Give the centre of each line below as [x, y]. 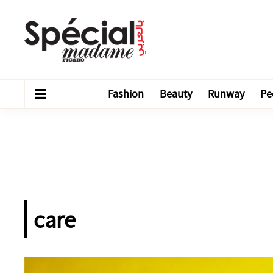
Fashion [126, 94]
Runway [226, 94]
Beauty [176, 94]
